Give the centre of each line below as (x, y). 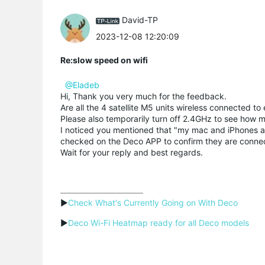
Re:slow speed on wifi (104, 60)
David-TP (140, 20)
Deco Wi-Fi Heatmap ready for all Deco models (159, 222)
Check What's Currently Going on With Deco (153, 202)
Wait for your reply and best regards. (132, 152)
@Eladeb (82, 85)
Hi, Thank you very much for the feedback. (143, 96)
